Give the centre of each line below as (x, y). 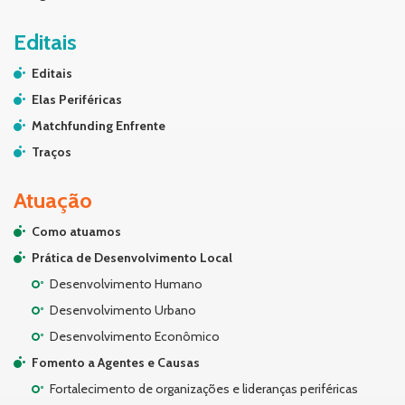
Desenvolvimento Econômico (135, 337)
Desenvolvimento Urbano (123, 311)
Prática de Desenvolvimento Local (132, 258)
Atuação (53, 201)
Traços (52, 152)
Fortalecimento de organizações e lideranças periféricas (204, 389)
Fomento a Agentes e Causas (116, 363)
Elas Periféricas (77, 100)
